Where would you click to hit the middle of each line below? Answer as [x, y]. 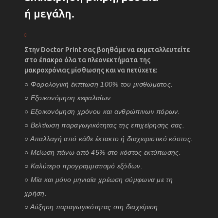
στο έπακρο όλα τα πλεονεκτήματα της [87, 60]
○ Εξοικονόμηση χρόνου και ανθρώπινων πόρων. [102, 111]
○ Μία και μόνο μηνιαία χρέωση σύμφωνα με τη [99, 179]
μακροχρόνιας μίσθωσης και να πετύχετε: [91, 70]
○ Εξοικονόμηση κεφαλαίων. [69, 98]
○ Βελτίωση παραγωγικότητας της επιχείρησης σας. [105, 125]
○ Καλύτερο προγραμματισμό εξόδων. [83, 166]
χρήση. [36, 193]
